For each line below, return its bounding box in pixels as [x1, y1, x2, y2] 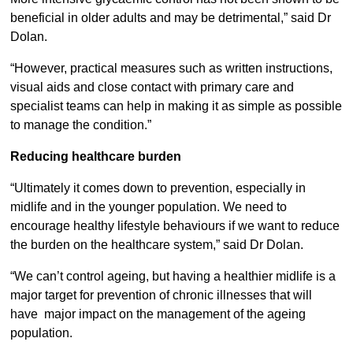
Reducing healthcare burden [9, 150, 181, 164]
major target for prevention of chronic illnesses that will [9, 288, 312, 303]
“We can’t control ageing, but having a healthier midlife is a [9, 269, 336, 284]
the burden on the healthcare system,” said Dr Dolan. [9, 238, 303, 252]
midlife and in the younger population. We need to [9, 200, 287, 214]
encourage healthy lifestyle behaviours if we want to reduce [9, 219, 340, 233]
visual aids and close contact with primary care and [9, 80, 294, 95]
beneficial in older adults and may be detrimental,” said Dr [9, 11, 331, 25]
